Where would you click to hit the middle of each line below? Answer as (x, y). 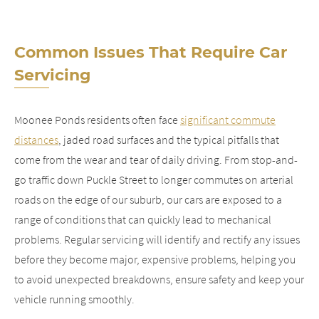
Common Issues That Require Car (151, 52)
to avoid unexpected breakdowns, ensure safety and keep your (159, 279)
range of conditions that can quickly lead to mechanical (143, 219)
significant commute (228, 120)
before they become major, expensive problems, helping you (155, 259)
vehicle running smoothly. (74, 299)
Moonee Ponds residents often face (97, 120)
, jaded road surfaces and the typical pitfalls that (169, 140)
